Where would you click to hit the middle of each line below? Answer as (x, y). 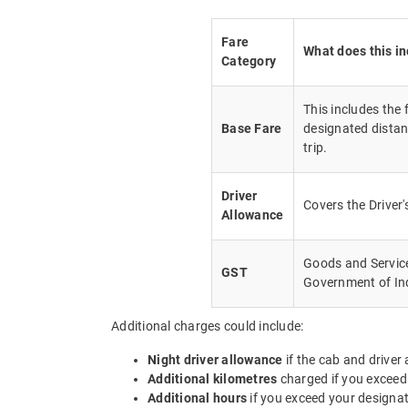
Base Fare (252, 128)
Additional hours (197, 398)
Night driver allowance (215, 359)
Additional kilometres (213, 378)
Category (249, 61)
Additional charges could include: (208, 326)
